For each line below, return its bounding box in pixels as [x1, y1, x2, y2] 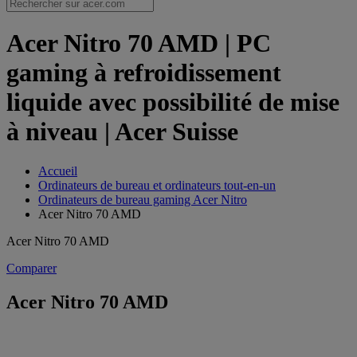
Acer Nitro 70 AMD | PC [6, 29, 271, 58]
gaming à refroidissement [6, 58, 281, 88]
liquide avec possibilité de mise [6, 88, 339, 117]
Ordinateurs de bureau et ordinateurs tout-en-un [38, 178, 276, 192]
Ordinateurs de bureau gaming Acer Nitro [38, 192, 247, 206]
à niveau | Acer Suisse [6, 117, 238, 147]
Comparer [6, 261, 57, 275]
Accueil [38, 163, 77, 178]
